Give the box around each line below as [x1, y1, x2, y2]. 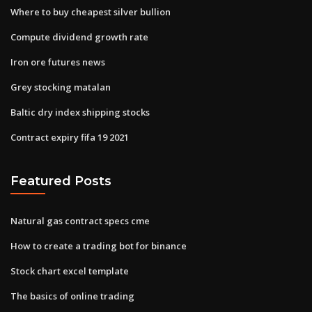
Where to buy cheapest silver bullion [10, 5, 171, 18]
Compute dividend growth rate [10, 30, 148, 43]
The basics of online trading [10, 289, 134, 302]
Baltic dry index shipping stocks [10, 105, 150, 118]
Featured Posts [10, 173, 111, 189]
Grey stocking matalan [10, 80, 111, 93]
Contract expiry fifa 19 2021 [10, 130, 129, 143]
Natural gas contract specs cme [10, 214, 150, 227]
